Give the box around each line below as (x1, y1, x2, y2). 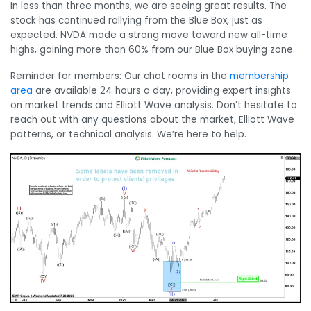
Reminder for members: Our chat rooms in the (10, 69, 230, 83)
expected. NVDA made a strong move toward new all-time (10, 28, 287, 42)
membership (230, 69, 289, 83)
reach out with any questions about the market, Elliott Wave (10, 113, 294, 127)
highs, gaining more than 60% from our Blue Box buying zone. (10, 43, 295, 57)
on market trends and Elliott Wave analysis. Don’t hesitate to (10, 99, 297, 112)
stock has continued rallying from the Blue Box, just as (10, 14, 262, 28)
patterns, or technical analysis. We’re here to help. (10, 128, 246, 142)
